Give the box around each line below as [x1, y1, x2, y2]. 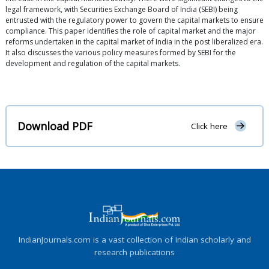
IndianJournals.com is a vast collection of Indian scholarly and [18, 234, 251, 245]
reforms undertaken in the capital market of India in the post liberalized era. [5, 37, 263, 47]
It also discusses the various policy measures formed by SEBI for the [5, 47, 236, 58]
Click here [190, 121, 228, 132]
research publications [94, 246, 175, 258]
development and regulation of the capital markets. [5, 58, 180, 69]
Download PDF [17, 118, 92, 133]
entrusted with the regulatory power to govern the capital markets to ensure [5, 15, 264, 26]
